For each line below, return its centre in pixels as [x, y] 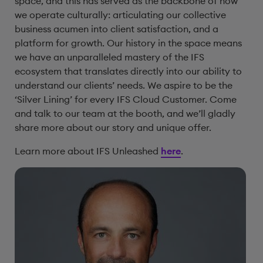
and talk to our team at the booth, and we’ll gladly [125, 113]
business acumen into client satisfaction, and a [117, 29]
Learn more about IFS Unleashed [88, 151]
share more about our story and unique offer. [113, 127]
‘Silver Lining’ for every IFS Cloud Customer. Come [126, 99]
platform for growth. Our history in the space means [128, 43]
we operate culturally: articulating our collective [120, 15]
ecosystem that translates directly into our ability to [128, 71]
